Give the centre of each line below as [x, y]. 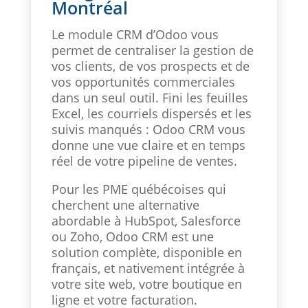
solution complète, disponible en [146, 252]
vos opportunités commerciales [143, 81]
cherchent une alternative [125, 205]
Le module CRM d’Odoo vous [135, 34]
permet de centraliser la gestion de [152, 50]
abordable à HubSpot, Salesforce [146, 220]
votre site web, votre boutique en [146, 284]
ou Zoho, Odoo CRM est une [132, 236]
